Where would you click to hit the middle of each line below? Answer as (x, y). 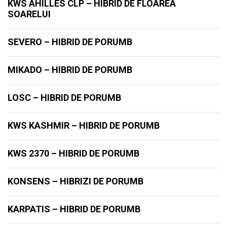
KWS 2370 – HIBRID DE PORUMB (73, 153)
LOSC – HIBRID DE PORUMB (64, 98)
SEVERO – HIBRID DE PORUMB (70, 42)
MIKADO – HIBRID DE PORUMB (70, 70)
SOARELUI (29, 14)
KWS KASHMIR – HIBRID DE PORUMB (84, 125)
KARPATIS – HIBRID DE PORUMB (74, 209)
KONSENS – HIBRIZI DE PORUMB (75, 181)
